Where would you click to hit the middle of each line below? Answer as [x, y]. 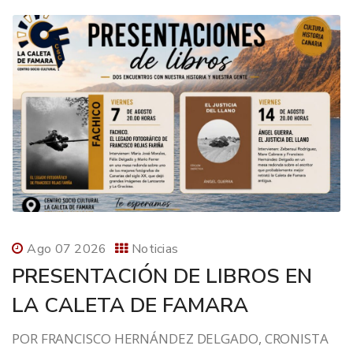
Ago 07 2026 [67, 249]
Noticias [155, 249]
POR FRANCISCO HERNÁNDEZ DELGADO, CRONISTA [170, 339]
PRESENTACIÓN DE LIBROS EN [162, 277]
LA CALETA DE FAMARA [130, 306]
